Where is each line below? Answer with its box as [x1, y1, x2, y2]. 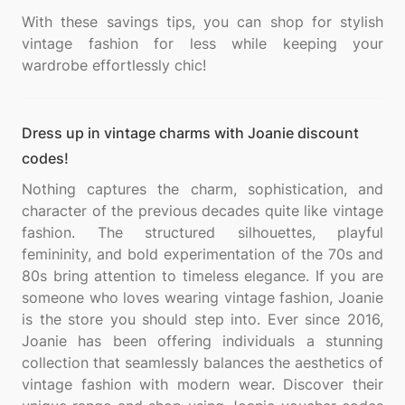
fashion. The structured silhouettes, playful [22, 223, 383, 241]
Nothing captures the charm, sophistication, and [22, 180, 383, 198]
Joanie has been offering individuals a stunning [22, 332, 383, 350]
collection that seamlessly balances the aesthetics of [22, 353, 383, 372]
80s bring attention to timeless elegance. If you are [22, 267, 383, 285]
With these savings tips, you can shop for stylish [22, 13, 383, 31]
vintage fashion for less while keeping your [22, 34, 383, 52]
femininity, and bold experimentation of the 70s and [22, 245, 383, 263]
